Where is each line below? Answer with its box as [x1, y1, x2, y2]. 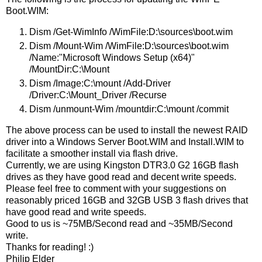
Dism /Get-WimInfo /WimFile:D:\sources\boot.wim [29, 27, 233, 37]
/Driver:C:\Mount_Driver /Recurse [29, 90, 167, 101]
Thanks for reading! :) [6, 242, 94, 252]
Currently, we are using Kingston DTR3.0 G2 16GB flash [6, 160, 239, 170]
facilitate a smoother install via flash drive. [6, 148, 178, 158]
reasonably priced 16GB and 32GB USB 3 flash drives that [6, 195, 248, 205]
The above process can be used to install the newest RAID [6, 125, 248, 135]
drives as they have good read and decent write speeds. [6, 171, 236, 182]
